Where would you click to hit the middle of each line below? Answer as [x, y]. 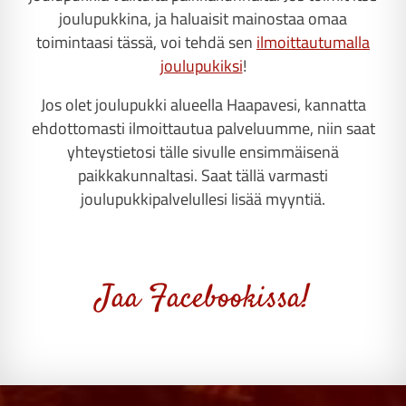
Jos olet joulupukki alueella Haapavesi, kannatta [203, 105]
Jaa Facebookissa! [203, 299]
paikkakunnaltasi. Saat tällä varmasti [203, 176]
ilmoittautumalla [313, 42]
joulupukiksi [201, 65]
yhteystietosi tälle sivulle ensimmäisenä [203, 152]
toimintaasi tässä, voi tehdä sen [146, 42]
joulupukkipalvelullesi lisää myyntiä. [203, 199]
